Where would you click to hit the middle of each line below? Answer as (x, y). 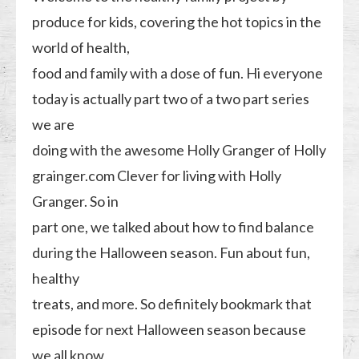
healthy (56, 278)
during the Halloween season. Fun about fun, (171, 252)
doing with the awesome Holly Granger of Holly (179, 149)
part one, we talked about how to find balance (173, 226)
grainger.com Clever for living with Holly (157, 175)
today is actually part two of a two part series (171, 98)
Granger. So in (76, 201)
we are (54, 124)
